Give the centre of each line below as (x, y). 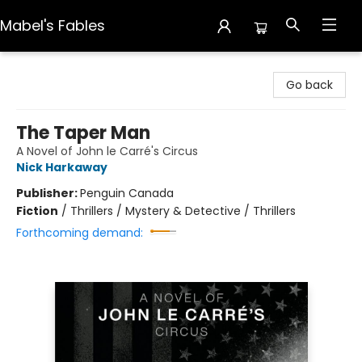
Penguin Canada (127, 193)
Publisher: (48, 193)
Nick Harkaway (62, 167)
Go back (309, 85)
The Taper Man (83, 133)
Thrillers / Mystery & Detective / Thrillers (183, 211)
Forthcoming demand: (80, 233)
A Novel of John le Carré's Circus (107, 151)
